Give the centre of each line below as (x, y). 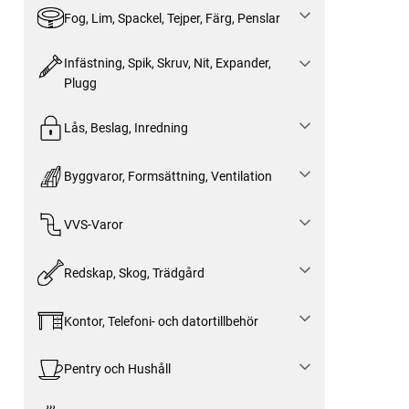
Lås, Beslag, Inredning (126, 128)
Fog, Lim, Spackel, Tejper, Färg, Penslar (172, 18)
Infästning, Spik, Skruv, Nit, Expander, (167, 63)
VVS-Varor (93, 225)
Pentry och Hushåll (117, 369)
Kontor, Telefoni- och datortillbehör (161, 321)
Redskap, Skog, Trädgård (134, 273)
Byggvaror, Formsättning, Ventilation (168, 177)
